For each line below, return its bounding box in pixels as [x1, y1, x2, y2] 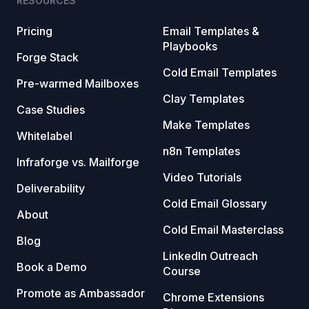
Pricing [17, 24, 52, 39]
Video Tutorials [163, 170, 241, 185]
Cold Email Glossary [163, 197, 267, 211]
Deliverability [17, 181, 85, 196]
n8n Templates [163, 144, 240, 159]
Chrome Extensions [163, 290, 264, 305]
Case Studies [17, 103, 85, 117]
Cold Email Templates [163, 66, 277, 80]
